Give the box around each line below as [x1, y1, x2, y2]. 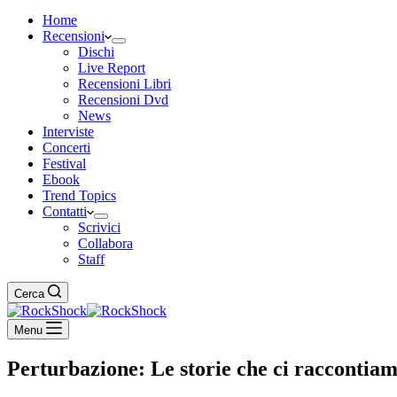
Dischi [78, 44, 114, 59]
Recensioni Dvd [78, 92, 168, 107]
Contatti [43, 204, 87, 219]
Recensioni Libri [78, 76, 171, 91]
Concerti [43, 140, 90, 155]
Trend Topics [43, 188, 116, 203]
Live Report [78, 60, 145, 75]
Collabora [78, 236, 133, 251]
